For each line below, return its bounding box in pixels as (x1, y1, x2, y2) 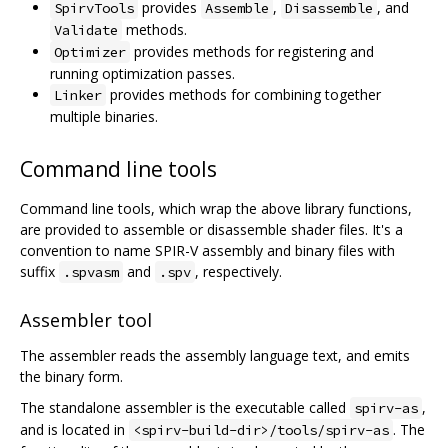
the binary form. (20, 366, 123, 386)
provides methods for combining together (106, 85, 381, 105)
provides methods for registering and (130, 42, 374, 62)
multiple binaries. (50, 107, 158, 127)
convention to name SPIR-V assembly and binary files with (20, 241, 395, 261)
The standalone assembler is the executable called (20, 397, 350, 417)
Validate (54, 21, 118, 40)
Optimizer (54, 43, 126, 62)
